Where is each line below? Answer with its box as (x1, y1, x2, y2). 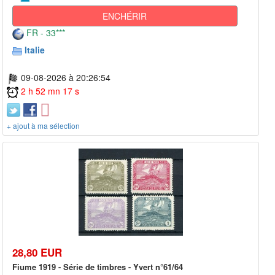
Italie (25, 44, 45, 56)
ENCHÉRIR (103, 10, 147, 23)
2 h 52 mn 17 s (21, 84, 79, 97)
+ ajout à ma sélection (7, 120, 80, 131)
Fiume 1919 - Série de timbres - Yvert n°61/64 (12, 261, 183, 273)
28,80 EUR (12, 245, 62, 260)
